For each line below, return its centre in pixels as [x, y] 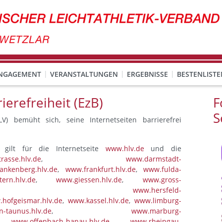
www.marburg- [156, 211]
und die [163, 148]
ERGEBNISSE [147, 74]
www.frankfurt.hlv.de [100, 169]
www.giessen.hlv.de [89, 180]
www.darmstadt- [154, 159]
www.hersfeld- [157, 190]
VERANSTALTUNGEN [84, 74]
